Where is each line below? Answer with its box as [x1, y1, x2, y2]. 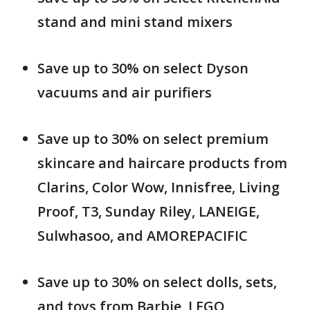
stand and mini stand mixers [37, 12, 232, 32]
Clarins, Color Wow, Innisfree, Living [37, 178, 280, 197]
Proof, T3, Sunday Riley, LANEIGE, [37, 202, 259, 221]
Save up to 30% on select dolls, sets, [37, 273, 277, 292]
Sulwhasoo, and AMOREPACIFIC [37, 226, 248, 246]
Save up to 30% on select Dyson [37, 59, 248, 78]
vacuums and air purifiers [37, 83, 212, 102]
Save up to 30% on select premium [37, 129, 268, 149]
